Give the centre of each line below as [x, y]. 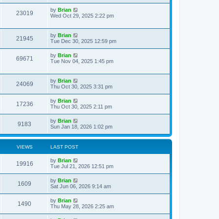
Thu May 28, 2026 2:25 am [82, 206]
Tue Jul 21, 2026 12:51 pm [82, 166]
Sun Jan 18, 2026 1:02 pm [81, 127]
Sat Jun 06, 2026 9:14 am [81, 186]
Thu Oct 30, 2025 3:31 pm [81, 87]
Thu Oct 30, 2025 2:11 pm [81, 107]
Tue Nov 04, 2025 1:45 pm [82, 61]
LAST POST [64, 147]
